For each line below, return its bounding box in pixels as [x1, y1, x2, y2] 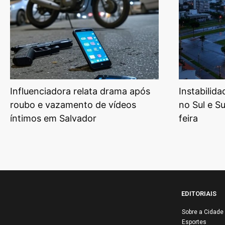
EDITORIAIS [181, 190, 216, 198]
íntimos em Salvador [10, 113, 96, 124]
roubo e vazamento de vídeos [10, 99, 136, 110]
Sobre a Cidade [182, 208, 223, 216]
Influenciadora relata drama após [10, 86, 150, 97]
